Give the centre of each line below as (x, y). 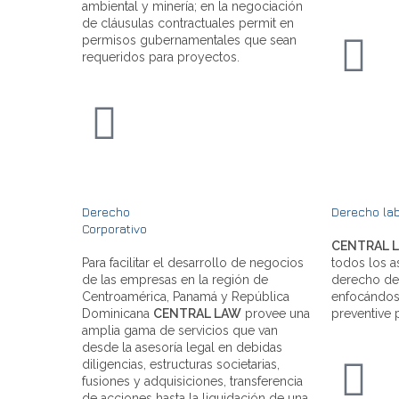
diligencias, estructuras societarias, (181, 364)
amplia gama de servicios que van (180, 330)
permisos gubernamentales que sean (189, 40)
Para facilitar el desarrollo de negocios (193, 262)
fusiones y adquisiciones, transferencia (192, 381)
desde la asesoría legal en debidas (182, 347)
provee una (276, 313)
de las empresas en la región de (175, 279)
